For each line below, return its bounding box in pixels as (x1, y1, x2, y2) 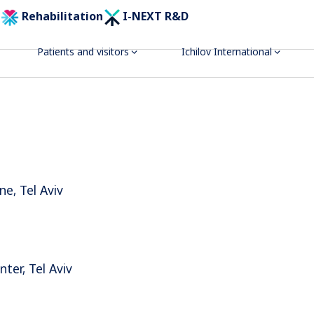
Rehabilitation (19, 8, 104, 25)
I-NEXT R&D (120, 8, 189, 25)
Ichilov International (181, 45, 272, 59)
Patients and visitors (36, 45, 129, 59)
